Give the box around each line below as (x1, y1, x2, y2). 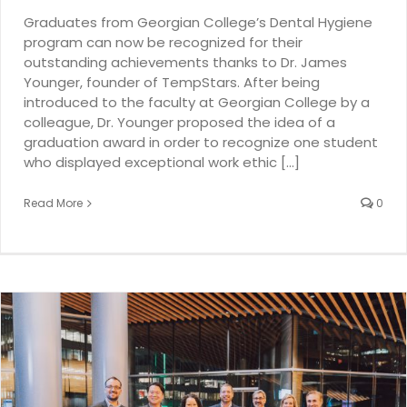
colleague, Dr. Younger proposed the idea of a (24, 112, 335, 132)
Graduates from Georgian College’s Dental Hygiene (24, 12, 372, 32)
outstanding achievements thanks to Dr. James (24, 52, 347, 72)
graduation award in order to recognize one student (24, 132, 378, 152)
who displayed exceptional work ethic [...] (24, 152, 300, 172)
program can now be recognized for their (24, 32, 303, 52)
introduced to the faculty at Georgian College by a (24, 92, 370, 112)
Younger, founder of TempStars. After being (24, 72, 320, 92)
